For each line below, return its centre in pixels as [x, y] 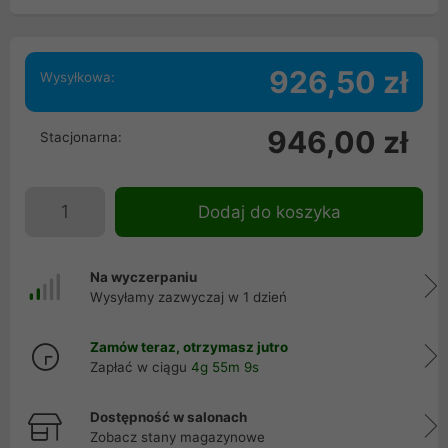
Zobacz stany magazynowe [177, 437]
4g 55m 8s [225, 367]
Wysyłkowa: [77, 77]
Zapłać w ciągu [140, 367]
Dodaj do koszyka [269, 212]
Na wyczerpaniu [143, 277]
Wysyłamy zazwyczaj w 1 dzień [188, 297]
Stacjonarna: [81, 137]
